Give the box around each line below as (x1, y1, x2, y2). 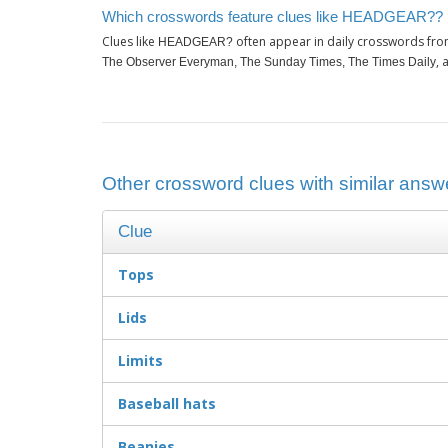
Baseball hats (118, 394, 216, 414)
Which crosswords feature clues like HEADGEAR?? (102, 7, 443, 25)
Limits (118, 351, 163, 371)
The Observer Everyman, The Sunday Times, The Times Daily (102, 55, 436, 70)
